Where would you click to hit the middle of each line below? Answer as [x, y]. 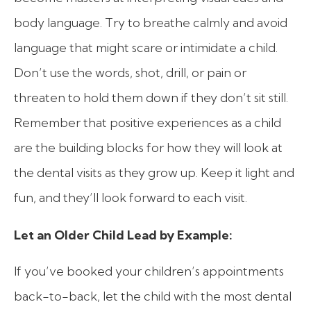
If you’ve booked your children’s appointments [149, 271]
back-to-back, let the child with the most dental [153, 296]
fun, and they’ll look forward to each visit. [131, 198]
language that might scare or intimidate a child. [146, 48]
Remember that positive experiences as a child [148, 123]
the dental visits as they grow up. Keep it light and [154, 173]
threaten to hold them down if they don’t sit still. [151, 98]
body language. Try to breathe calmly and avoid [151, 23]
